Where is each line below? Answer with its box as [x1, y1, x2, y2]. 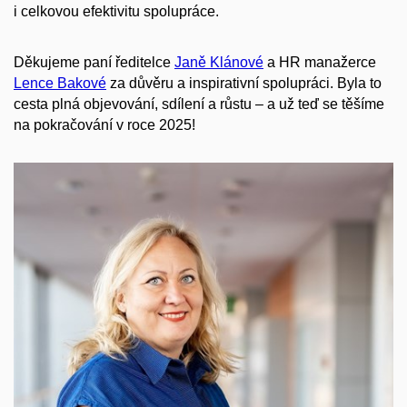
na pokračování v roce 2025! [14, 117, 195, 134]
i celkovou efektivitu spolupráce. [14, 3, 219, 19]
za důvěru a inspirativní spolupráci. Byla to [106, 75, 382, 92]
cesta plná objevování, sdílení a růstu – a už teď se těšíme [14, 96, 384, 113]
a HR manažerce [263, 55, 376, 71]
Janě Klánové [174, 55, 263, 71]
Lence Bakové [14, 75, 106, 92]
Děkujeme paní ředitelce [14, 55, 174, 71]
